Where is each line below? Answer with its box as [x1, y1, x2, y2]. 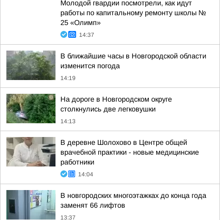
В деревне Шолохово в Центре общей [60, 138, 187, 146]
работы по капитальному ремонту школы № [60, 9, 206, 17]
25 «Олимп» [60, 19, 101, 27]
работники [60, 158, 94, 166]
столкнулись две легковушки [60, 105, 156, 113]
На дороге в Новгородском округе [60, 95, 172, 103]
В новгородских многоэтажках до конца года [60, 192, 206, 199]
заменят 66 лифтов [60, 201, 125, 209]
